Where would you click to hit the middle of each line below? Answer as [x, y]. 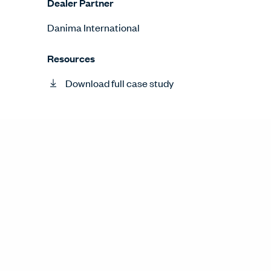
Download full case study [119, 83]
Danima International [93, 27]
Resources [71, 58]
